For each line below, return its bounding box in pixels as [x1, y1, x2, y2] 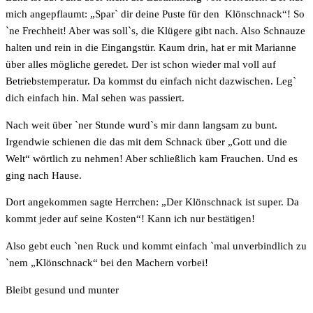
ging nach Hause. [6, 169, 82, 181]
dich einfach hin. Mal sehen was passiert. [6, 92, 184, 104]
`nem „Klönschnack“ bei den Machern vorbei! [6, 257, 208, 269]
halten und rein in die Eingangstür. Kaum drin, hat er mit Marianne [6, 42, 296, 54]
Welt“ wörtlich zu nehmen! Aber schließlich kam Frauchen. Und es [6, 152, 298, 164]
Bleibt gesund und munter [6, 284, 119, 296]
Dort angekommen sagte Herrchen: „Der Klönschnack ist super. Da [6, 196, 299, 208]
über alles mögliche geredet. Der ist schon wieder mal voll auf [6, 59, 276, 71]
